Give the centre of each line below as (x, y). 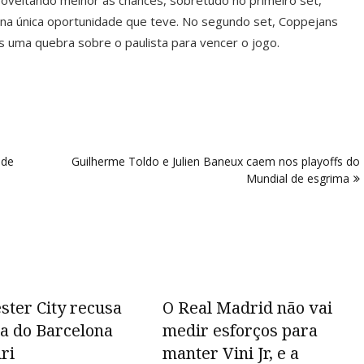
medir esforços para (240, 330)
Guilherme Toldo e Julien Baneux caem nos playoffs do (216, 161)
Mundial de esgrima (298, 178)
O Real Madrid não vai (247, 308)
